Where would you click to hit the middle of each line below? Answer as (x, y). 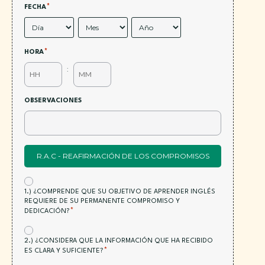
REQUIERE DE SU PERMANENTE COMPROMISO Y (102, 202)
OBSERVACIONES (53, 101)
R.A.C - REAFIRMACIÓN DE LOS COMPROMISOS (123, 156)
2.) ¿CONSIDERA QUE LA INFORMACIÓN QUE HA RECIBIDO (119, 241)
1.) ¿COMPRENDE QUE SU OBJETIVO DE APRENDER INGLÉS (120, 192)
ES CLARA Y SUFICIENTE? (62, 251)
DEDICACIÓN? (47, 212)
